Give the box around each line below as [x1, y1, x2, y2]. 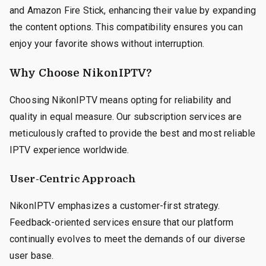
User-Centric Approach [9, 173, 137, 185]
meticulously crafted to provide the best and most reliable [9, 127, 256, 139]
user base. [9, 249, 54, 261]
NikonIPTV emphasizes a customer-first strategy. [9, 199, 220, 211]
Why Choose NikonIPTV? [9, 66, 153, 79]
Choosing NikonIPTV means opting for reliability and [9, 94, 232, 106]
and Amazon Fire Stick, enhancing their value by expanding [9, 4, 256, 16]
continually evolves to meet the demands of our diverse [9, 233, 246, 245]
